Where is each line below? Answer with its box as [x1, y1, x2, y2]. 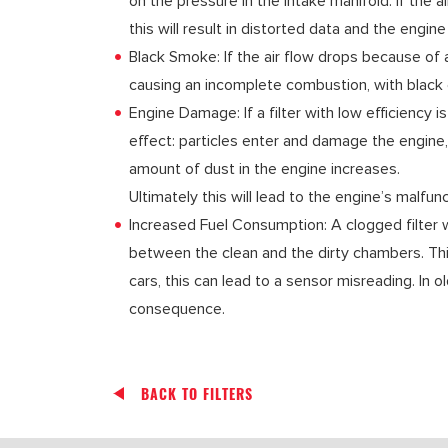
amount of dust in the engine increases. [129, 159, 400, 179]
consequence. [129, 299, 225, 319]
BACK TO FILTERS [141, 383, 253, 404]
